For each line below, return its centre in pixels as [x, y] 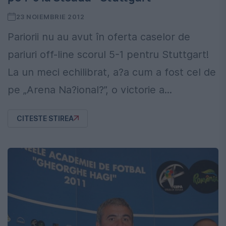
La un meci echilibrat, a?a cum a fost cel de [112, 72]
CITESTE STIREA [45, 118]
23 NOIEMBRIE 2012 [50, 16]
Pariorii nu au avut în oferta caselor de [99, 37]
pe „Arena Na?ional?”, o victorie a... [90, 90]
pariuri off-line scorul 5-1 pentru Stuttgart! [108, 54]
